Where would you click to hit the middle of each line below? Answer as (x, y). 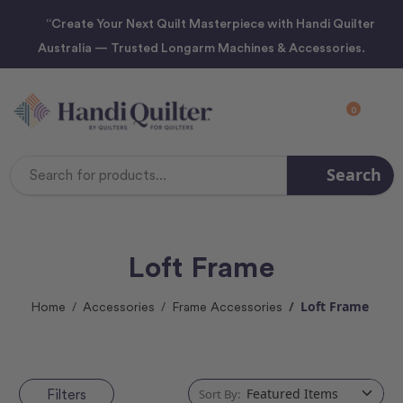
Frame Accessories (228, 306)
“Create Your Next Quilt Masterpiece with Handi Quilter (210, 23)
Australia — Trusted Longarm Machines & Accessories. (201, 47)
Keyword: (229, 184)
